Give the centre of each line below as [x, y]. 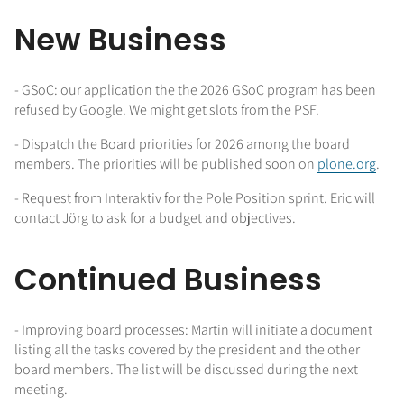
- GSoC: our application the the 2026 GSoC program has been [195, 89]
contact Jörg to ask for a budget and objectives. [155, 217]
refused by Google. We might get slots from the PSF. [167, 109]
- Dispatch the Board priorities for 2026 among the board [182, 143]
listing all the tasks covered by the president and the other [187, 350]
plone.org [347, 163]
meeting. [41, 390]
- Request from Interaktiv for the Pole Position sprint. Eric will [195, 197]
